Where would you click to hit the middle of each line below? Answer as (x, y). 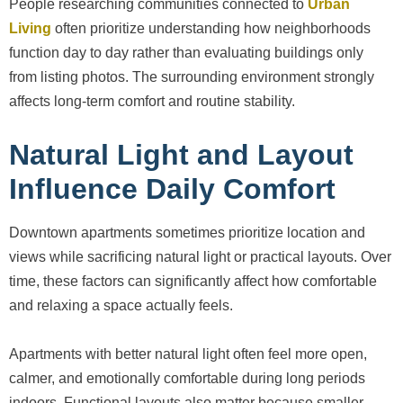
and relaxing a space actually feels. (121, 306)
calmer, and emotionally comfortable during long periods (187, 379)
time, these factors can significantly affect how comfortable (193, 282)
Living (30, 29)
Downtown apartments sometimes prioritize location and (187, 233)
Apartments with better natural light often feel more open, (188, 354)
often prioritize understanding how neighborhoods (211, 29)
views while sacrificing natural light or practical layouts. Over (200, 257)
